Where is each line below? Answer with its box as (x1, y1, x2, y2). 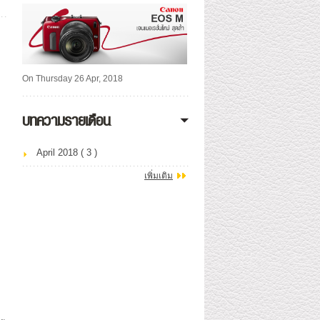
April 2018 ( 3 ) (36, 147, 97, 158)
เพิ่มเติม (144, 171, 173, 181)
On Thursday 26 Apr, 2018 (22, 74, 123, 84)
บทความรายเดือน (22, 109, 110, 130)
